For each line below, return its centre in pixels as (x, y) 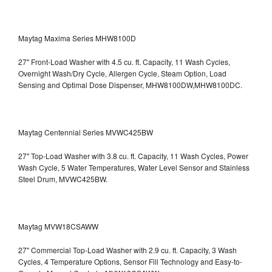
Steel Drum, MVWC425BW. (63, 178)
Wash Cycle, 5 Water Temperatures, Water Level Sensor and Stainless (134, 167)
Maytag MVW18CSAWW (58, 226)
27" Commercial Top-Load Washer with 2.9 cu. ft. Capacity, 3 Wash (127, 250)
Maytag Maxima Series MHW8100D (77, 38)
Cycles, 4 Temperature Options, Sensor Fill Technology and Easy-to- (130, 261)
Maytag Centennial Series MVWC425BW (86, 132)
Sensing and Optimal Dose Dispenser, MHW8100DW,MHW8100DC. (130, 84)
